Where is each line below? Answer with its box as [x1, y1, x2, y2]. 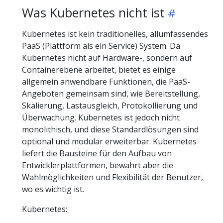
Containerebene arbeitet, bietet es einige [22, 64, 176, 75]
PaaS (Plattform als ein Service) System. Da [22, 40, 180, 51]
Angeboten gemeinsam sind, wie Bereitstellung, [22, 88, 200, 99]
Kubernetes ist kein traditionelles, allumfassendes [22, 28, 208, 39]
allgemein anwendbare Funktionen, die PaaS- [22, 76, 190, 87]
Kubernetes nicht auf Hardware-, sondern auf [22, 52, 192, 63]
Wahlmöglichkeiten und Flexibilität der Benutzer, [22, 172, 203, 183]
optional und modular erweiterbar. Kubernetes [22, 136, 197, 147]
